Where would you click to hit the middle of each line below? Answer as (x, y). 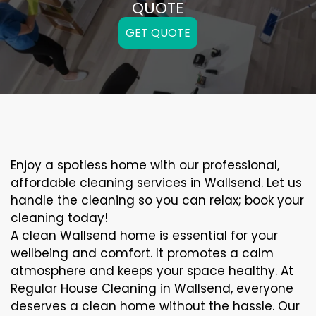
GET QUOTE (158, 33)
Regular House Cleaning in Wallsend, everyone (152, 288)
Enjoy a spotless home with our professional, (145, 165)
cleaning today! (59, 218)
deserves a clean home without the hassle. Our (155, 306)
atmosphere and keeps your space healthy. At (152, 271)
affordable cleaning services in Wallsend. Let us (156, 183)
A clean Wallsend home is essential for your (144, 236)
